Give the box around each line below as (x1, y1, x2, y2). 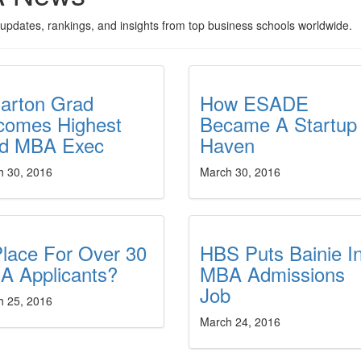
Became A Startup (199, 110, 357, 138)
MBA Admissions (199, 259, 345, 288)
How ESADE (199, 89, 309, 117)
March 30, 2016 (199, 164, 280, 180)
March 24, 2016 (199, 313, 280, 330)
